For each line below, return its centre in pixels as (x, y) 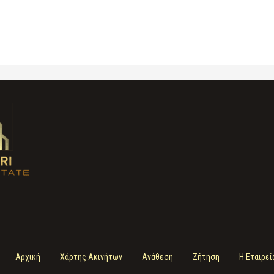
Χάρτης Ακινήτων (91, 257)
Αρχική (28, 257)
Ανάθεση (157, 257)
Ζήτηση (206, 257)
